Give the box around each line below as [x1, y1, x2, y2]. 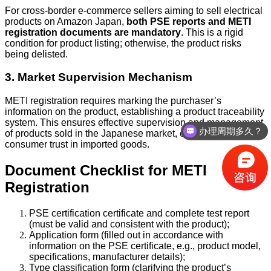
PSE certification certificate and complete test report [29, 207, 249, 218]
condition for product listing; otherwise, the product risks [5, 38, 241, 48]
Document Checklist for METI [5, 162, 207, 178]
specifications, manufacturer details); [29, 251, 185, 262]
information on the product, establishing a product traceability [5, 106, 264, 117]
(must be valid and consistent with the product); [29, 218, 229, 229]
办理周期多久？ [199, 125, 263, 136]
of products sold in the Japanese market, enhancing [5, 128, 225, 139]
